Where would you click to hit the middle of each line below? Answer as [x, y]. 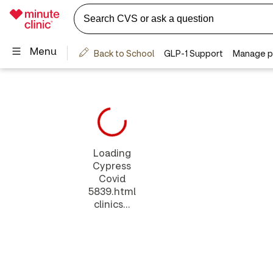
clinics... [112, 204]
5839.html [112, 191]
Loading [112, 153]
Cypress [112, 165]
